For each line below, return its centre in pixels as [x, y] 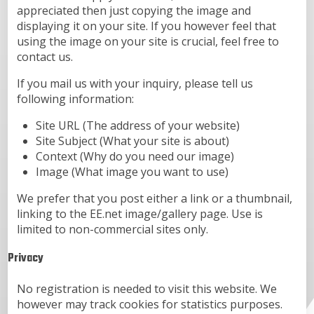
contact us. [45, 56]
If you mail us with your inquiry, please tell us [135, 83]
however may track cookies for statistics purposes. [149, 304]
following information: [75, 98]
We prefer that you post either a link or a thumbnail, [154, 198]
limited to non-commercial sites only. [112, 229]
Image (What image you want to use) [132, 171]
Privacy [26, 259]
